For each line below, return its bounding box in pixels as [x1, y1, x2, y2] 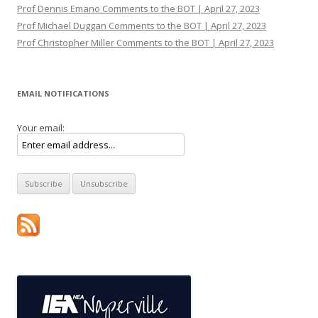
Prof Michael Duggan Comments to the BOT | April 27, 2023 [17, 19, 266, 32]
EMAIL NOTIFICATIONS [17, 88, 109, 99]
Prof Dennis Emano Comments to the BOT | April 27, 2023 [17, 2, 260, 15]
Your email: [17, 121, 65, 134]
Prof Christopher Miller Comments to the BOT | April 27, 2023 [17, 36, 274, 49]
